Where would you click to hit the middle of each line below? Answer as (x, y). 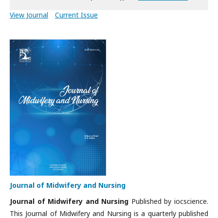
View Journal (29, 15)
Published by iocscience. (169, 201)
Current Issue (76, 15)
